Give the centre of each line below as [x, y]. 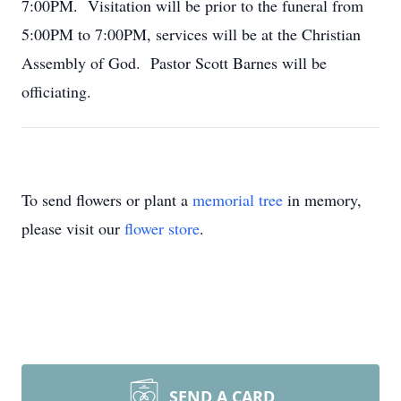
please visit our [73, 228]
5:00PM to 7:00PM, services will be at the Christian [191, 34]
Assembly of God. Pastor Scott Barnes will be [174, 63]
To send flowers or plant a [107, 200]
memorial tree [238, 200]
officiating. [56, 91]
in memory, [322, 200]
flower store [162, 228]
